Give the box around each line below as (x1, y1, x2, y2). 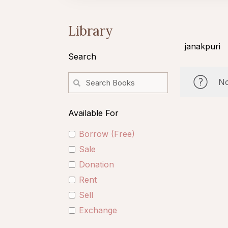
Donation (79, 159, 114, 169)
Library (68, 22, 113, 39)
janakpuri (184, 41, 220, 51)
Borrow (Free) (79, 129, 135, 139)
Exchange (79, 205, 117, 215)
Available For (68, 108, 119, 118)
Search (68, 51, 96, 62)
